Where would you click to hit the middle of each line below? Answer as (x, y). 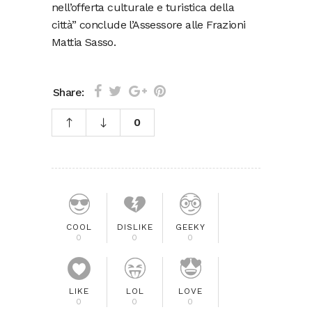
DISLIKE (135, 227)
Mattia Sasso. (84, 42)
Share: (69, 92)
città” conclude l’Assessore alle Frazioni (149, 25)
